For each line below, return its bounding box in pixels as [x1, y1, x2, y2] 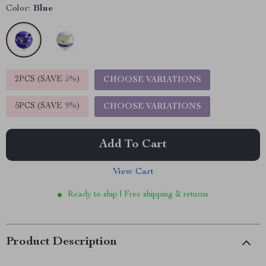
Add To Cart [99, 139, 167, 151]
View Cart [112, 167, 154, 177]
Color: [6, 4, 30, 14]
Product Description [6, 236, 117, 248]
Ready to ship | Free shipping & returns [68, 191, 208, 199]
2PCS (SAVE [15, 75, 65, 84]
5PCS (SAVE [15, 102, 65, 110]
